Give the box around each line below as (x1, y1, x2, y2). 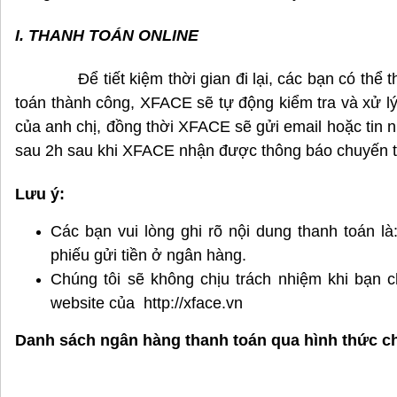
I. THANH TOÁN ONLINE (15, 27, 198, 44)
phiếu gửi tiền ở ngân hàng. (51, 246, 246, 264)
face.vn (191, 294, 243, 312)
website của (51, 294, 144, 312)
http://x (144, 294, 191, 312)
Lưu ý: (15, 185, 65, 203)
